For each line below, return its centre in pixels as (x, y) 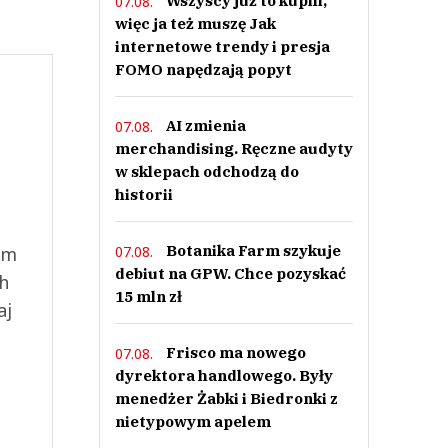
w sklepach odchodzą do (206, 171)
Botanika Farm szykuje (253, 250)
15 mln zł (148, 296)
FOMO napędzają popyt (203, 69)
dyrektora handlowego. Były (223, 375)
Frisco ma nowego (235, 352)
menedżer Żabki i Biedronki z (226, 398)
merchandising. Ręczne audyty (233, 148)
